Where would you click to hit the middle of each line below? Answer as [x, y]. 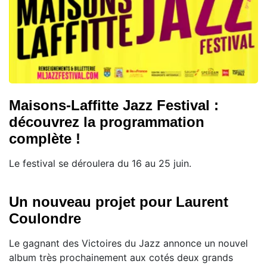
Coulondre [45, 218]
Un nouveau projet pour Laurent [119, 201]
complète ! [45, 138]
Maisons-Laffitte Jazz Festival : [114, 105]
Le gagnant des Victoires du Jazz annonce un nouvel [128, 243]
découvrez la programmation [107, 122]
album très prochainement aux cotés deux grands [121, 257]
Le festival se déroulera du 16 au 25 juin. [100, 163]
